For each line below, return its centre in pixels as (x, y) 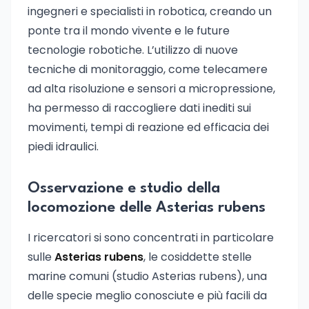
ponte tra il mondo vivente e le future (129, 31)
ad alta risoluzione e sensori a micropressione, (151, 89)
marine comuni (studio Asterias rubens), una (147, 276)
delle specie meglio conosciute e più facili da (147, 296)
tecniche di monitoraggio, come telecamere (148, 69)
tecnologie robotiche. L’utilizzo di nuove (133, 50)
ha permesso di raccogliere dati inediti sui (139, 108)
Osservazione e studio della (124, 188)
